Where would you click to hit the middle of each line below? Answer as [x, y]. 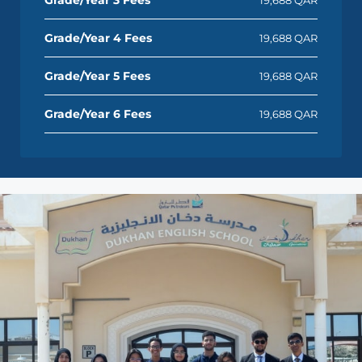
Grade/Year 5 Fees [97, 76]
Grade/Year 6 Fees [98, 114]
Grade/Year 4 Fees [98, 38]
